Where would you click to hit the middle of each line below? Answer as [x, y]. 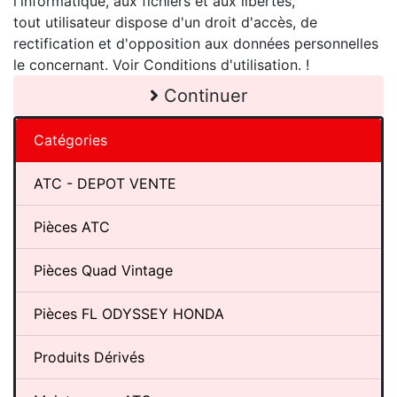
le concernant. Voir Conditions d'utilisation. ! [161, 64]
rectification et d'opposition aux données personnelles [196, 43]
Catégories [70, 140]
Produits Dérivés [89, 357]
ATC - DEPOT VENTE [105, 183]
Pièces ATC [72, 226]
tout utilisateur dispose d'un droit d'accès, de [165, 22]
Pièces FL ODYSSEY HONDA [129, 313]
